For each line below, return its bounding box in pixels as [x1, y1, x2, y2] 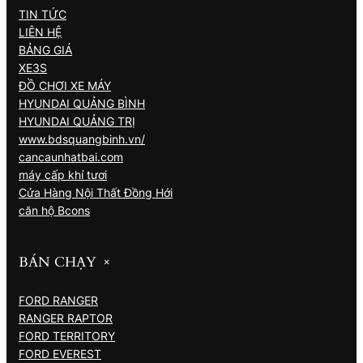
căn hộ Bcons [19, 203, 90, 217]
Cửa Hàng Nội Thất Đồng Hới [19, 185, 173, 199]
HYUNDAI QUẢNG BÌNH [19, 96, 145, 110]
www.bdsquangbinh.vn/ [19, 131, 145, 146]
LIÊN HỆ [19, 24, 62, 39]
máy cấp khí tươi [19, 167, 107, 181]
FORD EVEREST [19, 347, 101, 361]
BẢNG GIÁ [19, 42, 72, 57]
